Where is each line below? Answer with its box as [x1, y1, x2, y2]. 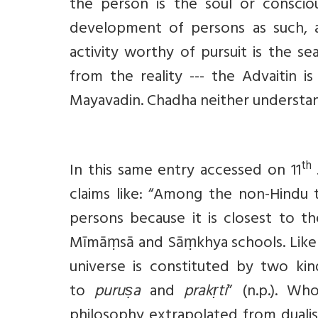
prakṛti [184, 278, 228, 307]
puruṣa [94, 278, 141, 307]
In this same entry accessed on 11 [70, 157, 301, 187]
